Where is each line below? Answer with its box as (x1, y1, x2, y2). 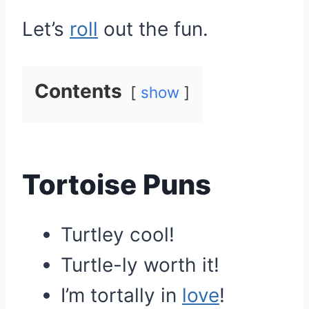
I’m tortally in (61, 283, 182, 307)
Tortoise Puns (22, 168, 211, 201)
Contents (34, 79, 122, 103)
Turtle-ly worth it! (61, 253, 219, 277)
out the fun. (98, 17, 208, 41)
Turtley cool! (61, 223, 175, 246)
